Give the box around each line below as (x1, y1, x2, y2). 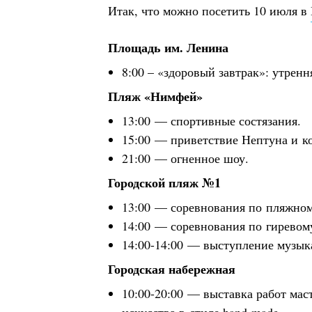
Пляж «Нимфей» (108, 87, 203, 105)
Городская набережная (108, 260, 235, 278)
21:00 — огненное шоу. (122, 150, 249, 166)
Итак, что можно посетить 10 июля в (108, 2, 311, 19)
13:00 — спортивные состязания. (122, 112, 301, 129)
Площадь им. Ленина (108, 38, 228, 56)
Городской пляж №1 (108, 173, 221, 192)
